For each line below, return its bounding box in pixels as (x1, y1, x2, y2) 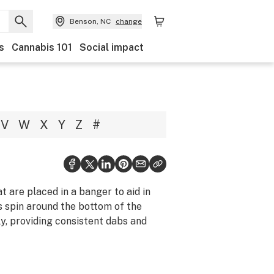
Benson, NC (70, 17, 111, 26)
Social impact (80, 42, 144, 53)
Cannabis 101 (12, 42, 72, 53)
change (116, 17, 142, 26)
